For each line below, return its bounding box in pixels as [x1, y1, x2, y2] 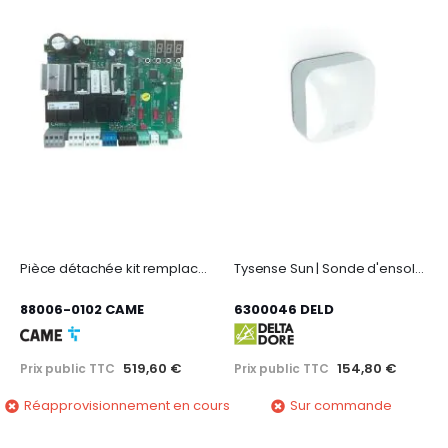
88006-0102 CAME [20, 299, 144, 319]
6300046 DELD [234, 299, 334, 319]
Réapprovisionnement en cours [23, 396, 230, 416]
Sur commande [289, 396, 392, 416]
